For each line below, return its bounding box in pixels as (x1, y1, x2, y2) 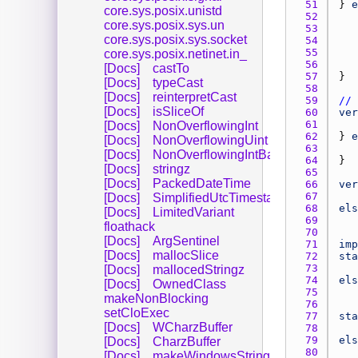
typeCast (153, 75, 203, 89)
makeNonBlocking (104, 291, 209, 305)
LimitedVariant (153, 205, 234, 219)
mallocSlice (153, 248, 219, 262)
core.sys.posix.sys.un (104, 18, 225, 32)
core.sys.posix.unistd (104, 3, 222, 18)
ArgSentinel (153, 233, 220, 248)
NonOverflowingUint (153, 133, 268, 147)
